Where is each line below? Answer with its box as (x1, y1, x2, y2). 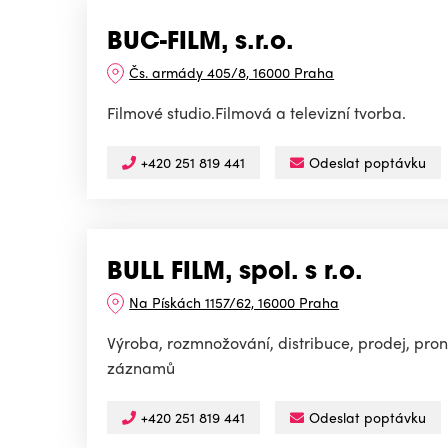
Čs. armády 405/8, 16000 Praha (129, 62, 335, 83)
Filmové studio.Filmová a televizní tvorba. (107, 101, 406, 125)
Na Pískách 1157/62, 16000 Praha (129, 292, 340, 313)
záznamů (107, 356, 175, 380)
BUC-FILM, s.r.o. (107, 31, 294, 56)
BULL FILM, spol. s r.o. (107, 261, 363, 286)
